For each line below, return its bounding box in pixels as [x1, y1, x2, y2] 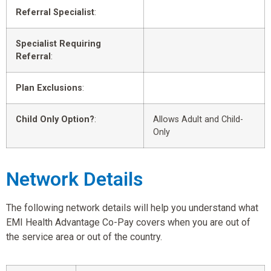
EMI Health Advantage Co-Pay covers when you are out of [6, 216, 250, 228]
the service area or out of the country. [6, 230, 162, 243]
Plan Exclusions [16, 82, 82, 93]
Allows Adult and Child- [153, 114, 243, 125]
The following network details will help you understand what [6, 201, 258, 214]
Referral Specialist [16, 7, 94, 18]
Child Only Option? [16, 114, 94, 125]
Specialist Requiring [16, 38, 101, 49]
